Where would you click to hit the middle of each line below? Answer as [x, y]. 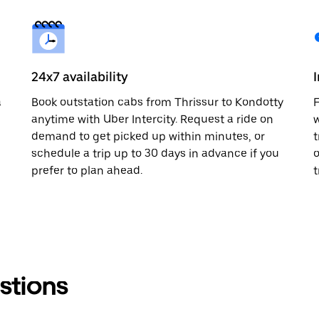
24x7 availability [80, 76]
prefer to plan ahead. [87, 170]
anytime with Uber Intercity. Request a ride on [152, 119]
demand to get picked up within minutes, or [148, 136]
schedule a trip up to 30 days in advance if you [155, 153]
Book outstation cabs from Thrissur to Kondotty [157, 102]
